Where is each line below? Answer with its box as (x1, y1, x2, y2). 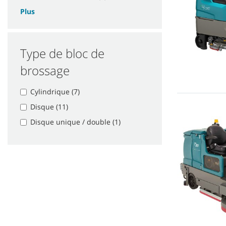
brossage (20, 62, 70, 79)
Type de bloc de (20, 45, 104, 62)
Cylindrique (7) (30, 87, 80, 97)
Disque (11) (30, 102, 68, 112)
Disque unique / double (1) (30, 117, 121, 127)
